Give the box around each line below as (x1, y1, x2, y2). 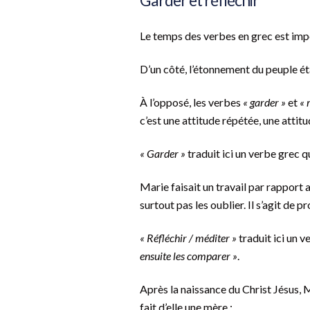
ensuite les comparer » (140, 249, 237, 263)
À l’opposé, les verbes (140, 95, 243, 109)
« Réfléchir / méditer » (140, 231, 237, 245)
